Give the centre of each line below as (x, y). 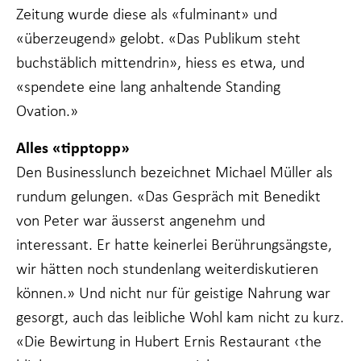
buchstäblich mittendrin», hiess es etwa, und (160, 62)
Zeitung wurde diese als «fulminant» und (147, 13)
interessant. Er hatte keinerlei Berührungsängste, (174, 244)
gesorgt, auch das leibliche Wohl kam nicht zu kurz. (180, 316)
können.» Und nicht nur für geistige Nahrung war (173, 292)
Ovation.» (47, 110)
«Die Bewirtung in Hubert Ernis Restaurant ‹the (169, 340)
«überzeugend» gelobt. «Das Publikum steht (158, 37)
